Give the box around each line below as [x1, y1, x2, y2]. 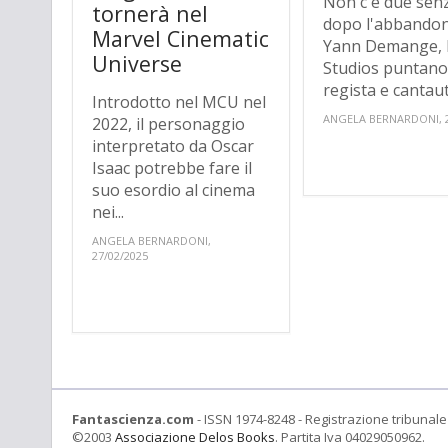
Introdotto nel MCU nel [92, 91, 266, 114]
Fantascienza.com [72, 410, 194, 429]
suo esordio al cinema [92, 179, 255, 202]
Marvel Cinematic [92, 24, 269, 54]
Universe [92, 49, 182, 79]
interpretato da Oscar [92, 135, 254, 158]
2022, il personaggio [92, 113, 245, 136]
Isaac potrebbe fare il [92, 157, 252, 180]
